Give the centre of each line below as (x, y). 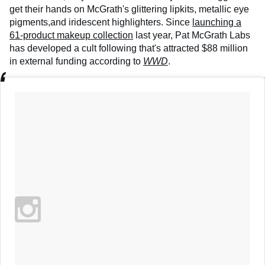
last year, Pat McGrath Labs (192, 35)
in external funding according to (76, 62)
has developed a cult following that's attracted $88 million (129, 49)
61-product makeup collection (71, 35)
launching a (217, 22)
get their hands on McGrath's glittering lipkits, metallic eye (129, 9)
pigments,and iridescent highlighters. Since (101, 22)
